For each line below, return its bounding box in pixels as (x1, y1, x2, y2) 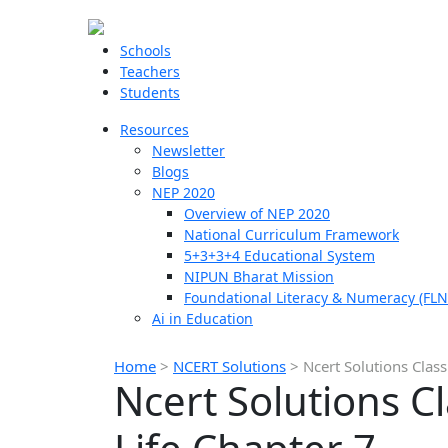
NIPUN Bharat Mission (184, 267, 334, 286)
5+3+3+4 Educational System (184, 246, 375, 265)
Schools (120, 41, 171, 60)
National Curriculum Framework (184, 225, 399, 244)
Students (120, 83, 180, 102)
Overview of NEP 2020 (184, 204, 330, 223)
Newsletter (152, 141, 225, 160)
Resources (120, 120, 189, 139)
